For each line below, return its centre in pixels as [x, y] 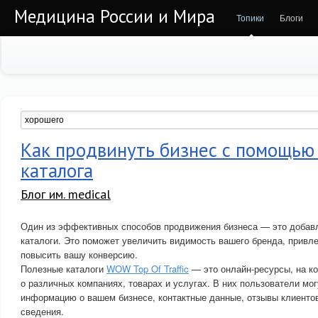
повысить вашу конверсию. [79, 254]
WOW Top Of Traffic [148, 269]
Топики [250, 17]
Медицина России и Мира [115, 16]
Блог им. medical [66, 194]
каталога [57, 170]
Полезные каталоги [64, 269]
